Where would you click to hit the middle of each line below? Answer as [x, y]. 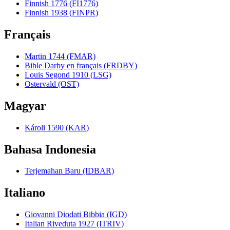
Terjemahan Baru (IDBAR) [69, 171]
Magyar [25, 106]
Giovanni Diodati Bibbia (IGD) [76, 215]
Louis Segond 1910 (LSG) [68, 74]
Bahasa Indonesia [50, 149]
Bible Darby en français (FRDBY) [81, 65]
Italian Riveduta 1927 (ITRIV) [74, 224]
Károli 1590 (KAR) [57, 127]
